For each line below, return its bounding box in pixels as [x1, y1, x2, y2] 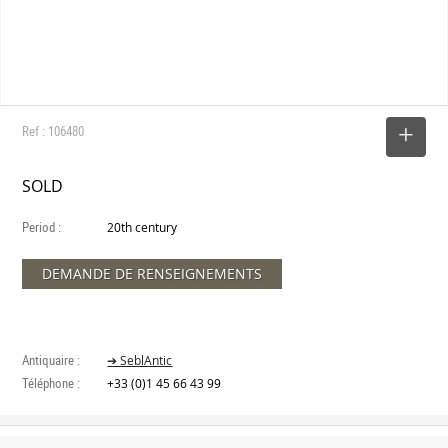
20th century [107, 220, 178, 236]
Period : [22, 218, 62, 237]
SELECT [332, 127, 376, 147]
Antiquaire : [22, 351, 81, 370]
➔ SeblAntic [107, 353, 173, 369]
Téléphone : [22, 374, 81, 393]
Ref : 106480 [22, 122, 85, 141]
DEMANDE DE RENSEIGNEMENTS [42, 264, 263, 284]
